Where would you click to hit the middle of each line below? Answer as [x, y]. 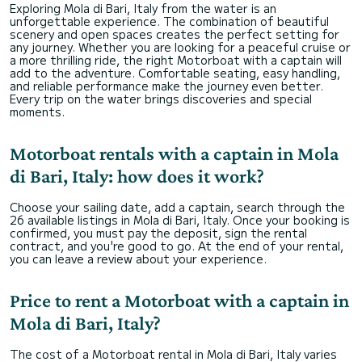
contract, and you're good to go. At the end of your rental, [177, 245]
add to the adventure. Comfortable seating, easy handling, [175, 72]
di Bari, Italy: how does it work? [137, 175]
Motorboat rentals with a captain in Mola [174, 153]
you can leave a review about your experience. [138, 258]
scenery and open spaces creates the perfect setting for [175, 34]
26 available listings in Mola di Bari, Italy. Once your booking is [180, 219]
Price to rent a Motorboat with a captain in [179, 300]
